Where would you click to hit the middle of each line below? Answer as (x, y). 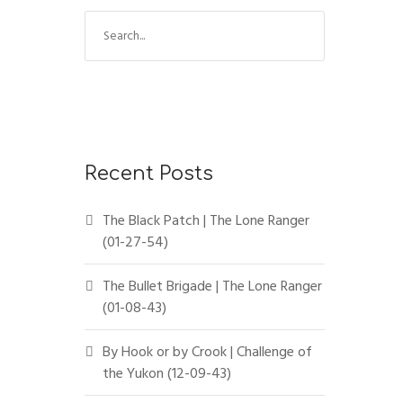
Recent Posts (148, 173)
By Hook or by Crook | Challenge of (207, 351)
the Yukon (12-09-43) (166, 373)
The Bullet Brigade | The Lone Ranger (212, 286)
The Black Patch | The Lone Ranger (206, 220)
